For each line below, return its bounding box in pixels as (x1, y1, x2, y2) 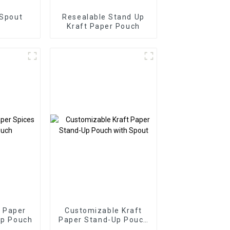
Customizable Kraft (65, 206, 142, 215)
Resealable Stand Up (62, 12, 145, 21)
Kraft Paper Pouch (67, 22, 140, 30)
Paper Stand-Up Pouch (59, 215, 148, 224)
